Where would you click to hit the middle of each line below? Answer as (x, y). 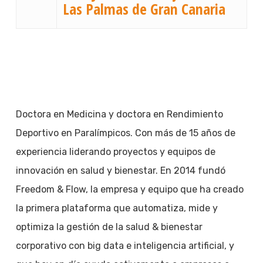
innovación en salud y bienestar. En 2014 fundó (120, 171)
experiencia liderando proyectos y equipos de (115, 152)
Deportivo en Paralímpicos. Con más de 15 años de (125, 133)
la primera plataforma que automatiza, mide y (117, 208)
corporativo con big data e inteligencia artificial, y (125, 246)
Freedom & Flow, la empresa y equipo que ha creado (129, 189)
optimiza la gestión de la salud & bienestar (109, 227)
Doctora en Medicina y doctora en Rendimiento (119, 114)
